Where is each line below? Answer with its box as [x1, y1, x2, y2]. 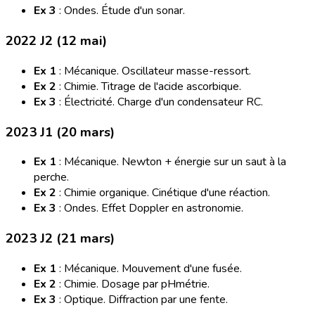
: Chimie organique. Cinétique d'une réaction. [56, 185, 270, 201]
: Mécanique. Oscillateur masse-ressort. [56, 63, 251, 79]
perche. [34, 169, 69, 186]
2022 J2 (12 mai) [6, 32, 107, 51]
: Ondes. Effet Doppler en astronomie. [56, 200, 243, 217]
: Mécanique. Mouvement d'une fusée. [56, 260, 242, 276]
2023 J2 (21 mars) [6, 229, 115, 247]
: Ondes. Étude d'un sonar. [56, 3, 185, 19]
